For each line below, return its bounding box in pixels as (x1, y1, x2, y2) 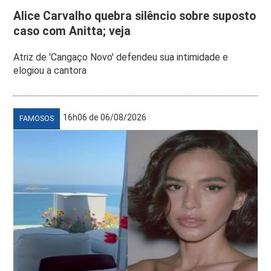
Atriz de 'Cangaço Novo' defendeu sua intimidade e (13, 51, 229, 64)
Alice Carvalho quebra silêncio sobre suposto (13, 9, 256, 24)
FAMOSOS (19, 114, 54, 123)
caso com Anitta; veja (13, 24, 131, 39)
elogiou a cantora (13, 65, 87, 77)
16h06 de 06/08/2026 (63, 113, 147, 123)
